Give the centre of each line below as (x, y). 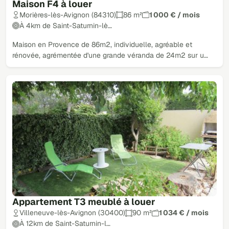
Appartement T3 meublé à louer (84, 202)
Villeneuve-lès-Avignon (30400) (72, 213)
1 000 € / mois (175, 15)
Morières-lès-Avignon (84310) (68, 15)
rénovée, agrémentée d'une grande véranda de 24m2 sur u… (110, 55)
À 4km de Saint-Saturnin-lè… (66, 25)
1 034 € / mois (184, 213)
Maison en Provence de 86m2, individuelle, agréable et (102, 44)
